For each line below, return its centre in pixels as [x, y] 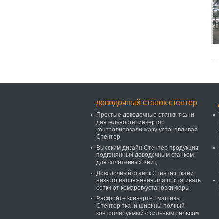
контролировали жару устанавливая [147, 130]
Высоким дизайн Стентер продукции [147, 148]
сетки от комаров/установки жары [143, 188]
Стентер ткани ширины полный [141, 206]
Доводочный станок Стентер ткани [145, 173]
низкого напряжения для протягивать [149, 180]
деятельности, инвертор [131, 122]
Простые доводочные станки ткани [145, 115]
